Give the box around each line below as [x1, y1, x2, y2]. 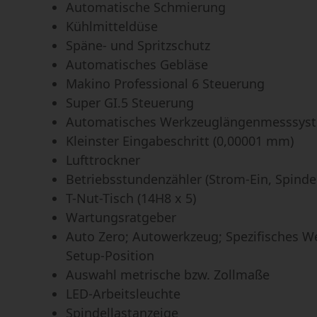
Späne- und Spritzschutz [65, 36, 210, 54]
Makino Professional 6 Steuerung [65, 74, 265, 92]
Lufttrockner [65, 151, 140, 168]
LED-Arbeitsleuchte [65, 284, 180, 302]
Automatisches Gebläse [65, 55, 208, 73]
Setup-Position [65, 246, 154, 264]
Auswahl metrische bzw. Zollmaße [65, 265, 270, 283]
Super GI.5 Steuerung [65, 93, 194, 111]
